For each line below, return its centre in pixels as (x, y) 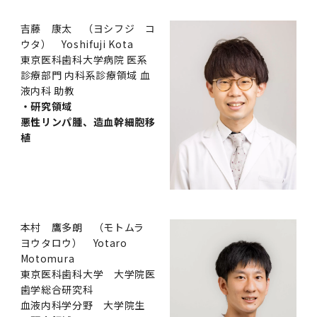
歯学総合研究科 (57, 290)
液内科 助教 (47, 90)
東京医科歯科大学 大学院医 (88, 274)
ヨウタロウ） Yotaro (74, 243)
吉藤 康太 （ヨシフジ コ (88, 28)
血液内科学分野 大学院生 (88, 305)
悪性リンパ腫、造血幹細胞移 (88, 121)
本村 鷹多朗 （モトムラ (87, 227)
